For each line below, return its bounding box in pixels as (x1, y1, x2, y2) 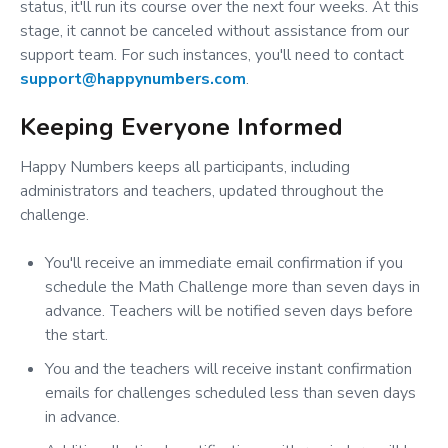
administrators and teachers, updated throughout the (20, 180, 384, 203)
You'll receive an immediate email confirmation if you (45, 252, 403, 275)
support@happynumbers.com (20, 68, 246, 91)
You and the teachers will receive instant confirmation (45, 358, 412, 381)
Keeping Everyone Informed (20, 111, 343, 144)
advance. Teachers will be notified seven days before (45, 300, 413, 323)
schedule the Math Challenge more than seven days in (45, 276, 420, 299)
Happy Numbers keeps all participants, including (20, 156, 350, 179)
